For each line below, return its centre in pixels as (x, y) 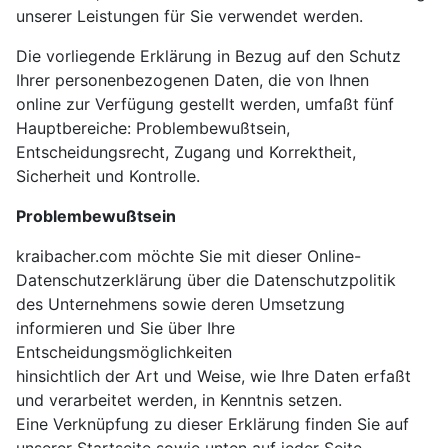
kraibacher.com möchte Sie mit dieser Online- (188, 256)
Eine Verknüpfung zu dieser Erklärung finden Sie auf (212, 424)
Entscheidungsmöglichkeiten (124, 352)
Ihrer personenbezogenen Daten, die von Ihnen (192, 80)
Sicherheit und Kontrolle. (108, 176)
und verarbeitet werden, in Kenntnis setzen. (179, 400)
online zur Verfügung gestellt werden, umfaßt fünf (205, 104)
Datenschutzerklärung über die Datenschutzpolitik (206, 280)
